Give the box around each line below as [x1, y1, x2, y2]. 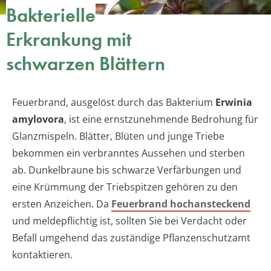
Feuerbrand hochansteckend [111, 197, 250, 211]
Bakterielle [6, 3, 96, 28]
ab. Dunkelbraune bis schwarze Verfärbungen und [12, 163, 241, 177]
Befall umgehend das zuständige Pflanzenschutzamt [12, 231, 250, 245]
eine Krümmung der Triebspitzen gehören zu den [12, 180, 238, 194]
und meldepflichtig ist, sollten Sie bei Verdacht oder [12, 214, 247, 228]
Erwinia [215, 96, 252, 109]
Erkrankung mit [6, 27, 132, 53]
